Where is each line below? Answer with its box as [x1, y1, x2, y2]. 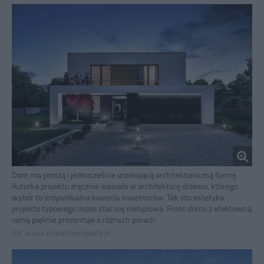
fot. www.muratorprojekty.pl [12, 227, 110, 239]
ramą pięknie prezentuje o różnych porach [12, 214, 156, 226]
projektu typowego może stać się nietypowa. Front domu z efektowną [12, 203, 252, 214]
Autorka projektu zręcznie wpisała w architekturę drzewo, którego [12, 180, 237, 192]
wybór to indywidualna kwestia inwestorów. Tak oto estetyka [12, 192, 224, 203]
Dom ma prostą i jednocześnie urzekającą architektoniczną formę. [12, 169, 238, 181]
